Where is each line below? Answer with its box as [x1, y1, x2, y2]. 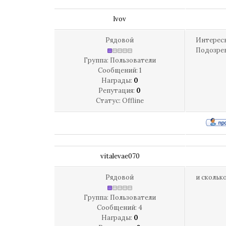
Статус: [95, 96, 122, 105]
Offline [122, 96, 144, 105]
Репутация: [98, 86, 136, 95]
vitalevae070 [100, 152, 140, 160]
